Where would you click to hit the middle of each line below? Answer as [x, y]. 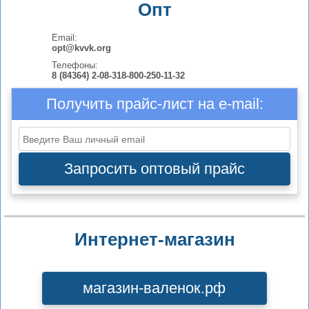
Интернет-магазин [154, 239]
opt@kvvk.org [81, 48]
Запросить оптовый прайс [154, 169]
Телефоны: [74, 65]
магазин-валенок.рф [154, 288]
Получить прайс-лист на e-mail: [154, 104]
